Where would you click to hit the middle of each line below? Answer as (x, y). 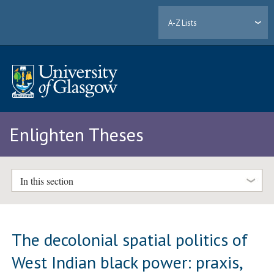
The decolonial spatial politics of (130, 239)
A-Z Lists (183, 23)
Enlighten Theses (76, 135)
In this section (46, 180)
